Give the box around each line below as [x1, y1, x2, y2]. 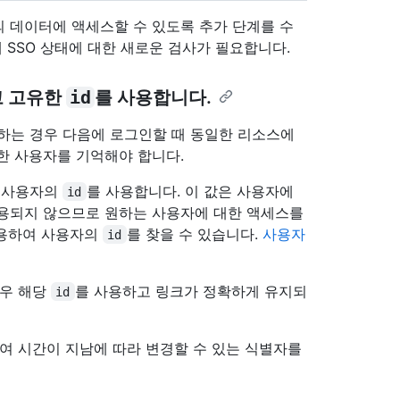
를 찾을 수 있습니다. [126, 224, 262, 243]
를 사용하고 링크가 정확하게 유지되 [74, 281, 307, 300]
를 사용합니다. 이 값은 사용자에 [86, 181, 298, 200]
